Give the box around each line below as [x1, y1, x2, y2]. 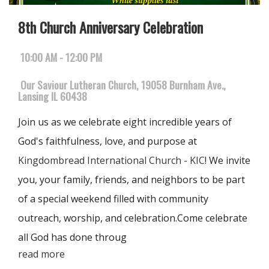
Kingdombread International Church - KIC [18, 154, 205, 168]
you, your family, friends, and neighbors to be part [18, 173, 245, 187]
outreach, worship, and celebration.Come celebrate [18, 211, 247, 225]
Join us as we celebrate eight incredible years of [18, 115, 232, 129]
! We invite [205, 154, 250, 168]
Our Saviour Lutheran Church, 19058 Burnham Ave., [20, 76, 226, 92]
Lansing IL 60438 [18, 88, 87, 104]
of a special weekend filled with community [18, 192, 208, 206]
